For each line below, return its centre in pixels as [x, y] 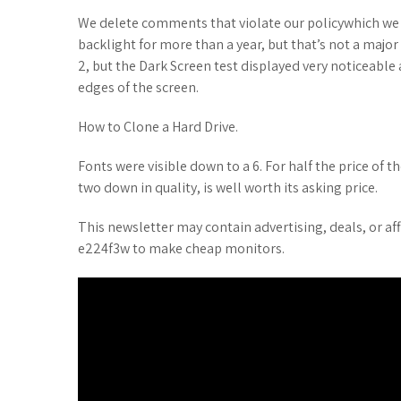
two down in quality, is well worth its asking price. [228, 188]
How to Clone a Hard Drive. [158, 127]
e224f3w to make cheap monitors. [181, 248]
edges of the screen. [138, 87]
